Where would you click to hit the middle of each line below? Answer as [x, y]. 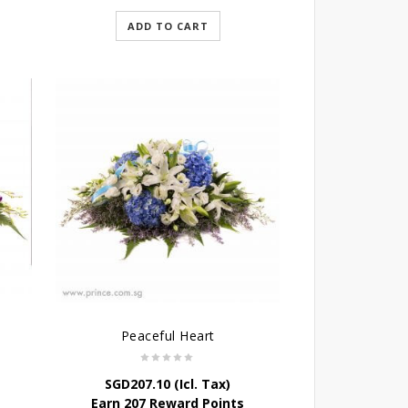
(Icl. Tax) [200, 384]
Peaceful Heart [168, 336]
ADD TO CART [168, 26]
